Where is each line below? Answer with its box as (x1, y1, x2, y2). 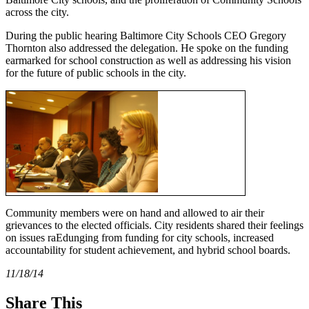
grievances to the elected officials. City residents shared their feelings (6, 219, 303, 232)
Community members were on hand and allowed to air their (6, 207, 264, 219)
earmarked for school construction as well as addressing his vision (6, 54, 291, 67)
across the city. (6, 6, 69, 19)
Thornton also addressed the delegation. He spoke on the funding (6, 42, 288, 54)
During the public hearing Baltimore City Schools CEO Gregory (6, 30, 286, 42)
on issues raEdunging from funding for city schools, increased (6, 232, 274, 244)
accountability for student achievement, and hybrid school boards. (6, 244, 290, 257)
